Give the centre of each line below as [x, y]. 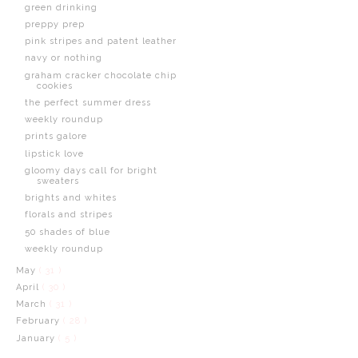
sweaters [58, 181]
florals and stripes [68, 215]
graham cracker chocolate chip [100, 75]
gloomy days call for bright [91, 170]
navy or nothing [63, 58]
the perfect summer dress [88, 102]
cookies [54, 86]
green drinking [61, 7]
